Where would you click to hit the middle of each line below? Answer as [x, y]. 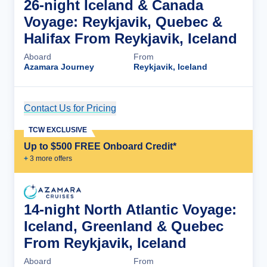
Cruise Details [200, 108]
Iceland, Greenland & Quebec [124, 226]
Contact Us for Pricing [70, 108]
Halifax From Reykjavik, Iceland [131, 38]
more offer [51, 158]
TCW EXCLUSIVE [58, 130]
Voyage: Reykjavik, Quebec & [123, 21]
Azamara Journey [59, 66]
